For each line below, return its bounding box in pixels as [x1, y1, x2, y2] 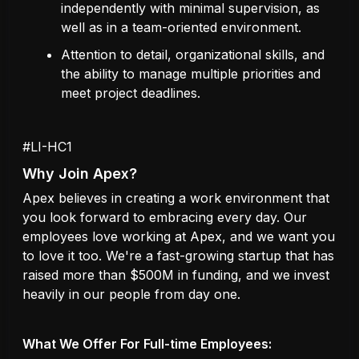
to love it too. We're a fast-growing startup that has [22, 247, 334, 264]
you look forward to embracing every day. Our [22, 208, 307, 225]
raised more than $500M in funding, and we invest [22, 266, 329, 283]
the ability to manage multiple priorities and [61, 65, 321, 82]
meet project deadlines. [61, 84, 200, 101]
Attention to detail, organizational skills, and [61, 46, 325, 63]
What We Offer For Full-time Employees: [22, 336, 272, 353]
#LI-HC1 [22, 138, 72, 155]
